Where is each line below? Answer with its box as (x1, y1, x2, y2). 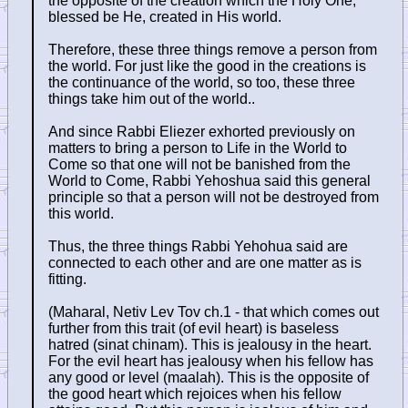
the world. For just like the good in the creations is (48, 57, 366, 74)
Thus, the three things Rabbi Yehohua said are (48, 238, 348, 254)
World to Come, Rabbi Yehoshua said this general (48, 172, 371, 189)
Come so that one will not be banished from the (48, 156, 351, 172)
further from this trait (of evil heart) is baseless (48, 320, 339, 336)
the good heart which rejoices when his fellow (48, 385, 342, 402)
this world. (48, 205, 114, 221)
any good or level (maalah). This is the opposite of (48, 369, 369, 385)
